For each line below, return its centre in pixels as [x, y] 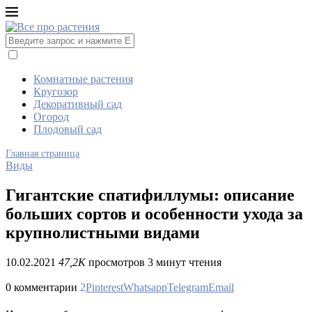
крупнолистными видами [103, 232]
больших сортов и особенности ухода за [154, 213]
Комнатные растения [83, 79]
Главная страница [42, 154]
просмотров [115, 262]
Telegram [188, 287]
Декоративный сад [78, 104]
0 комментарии [41, 287]
